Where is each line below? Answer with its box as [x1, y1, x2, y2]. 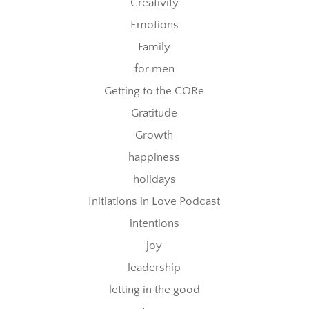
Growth [135, 129, 174, 142]
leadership [128, 261, 181, 275]
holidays [132, 173, 176, 186]
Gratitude [131, 107, 178, 120]
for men [134, 63, 175, 76]
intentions [129, 217, 179, 230]
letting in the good [108, 283, 200, 297]
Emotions [130, 19, 179, 32]
